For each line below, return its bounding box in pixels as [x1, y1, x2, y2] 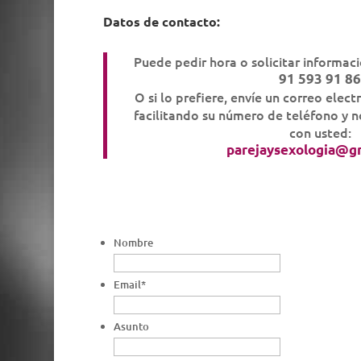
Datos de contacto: [102, 12, 220, 30]
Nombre [113, 235, 153, 251]
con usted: [288, 122, 351, 141]
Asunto [113, 319, 149, 334]
